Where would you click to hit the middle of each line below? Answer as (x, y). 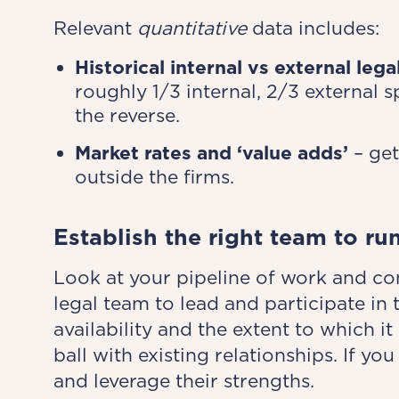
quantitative (191, 28)
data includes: (313, 28)
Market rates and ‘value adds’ (211, 153)
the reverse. (127, 115)
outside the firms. (154, 177)
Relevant (95, 28)
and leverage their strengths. (183, 381)
